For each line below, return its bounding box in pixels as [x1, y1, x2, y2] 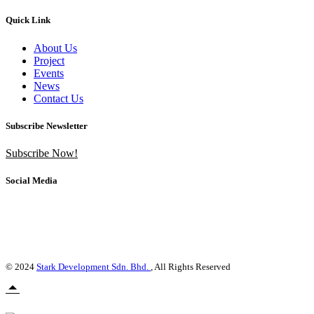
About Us [34, 41, 77, 54]
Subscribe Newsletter [6, 120, 88, 131]
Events [34, 67, 64, 79]
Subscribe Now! [6, 146, 78, 159]
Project [34, 54, 64, 67]
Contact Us [34, 92, 83, 104]
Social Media [6, 175, 57, 186]
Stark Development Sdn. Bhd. [36, 261, 151, 273]
